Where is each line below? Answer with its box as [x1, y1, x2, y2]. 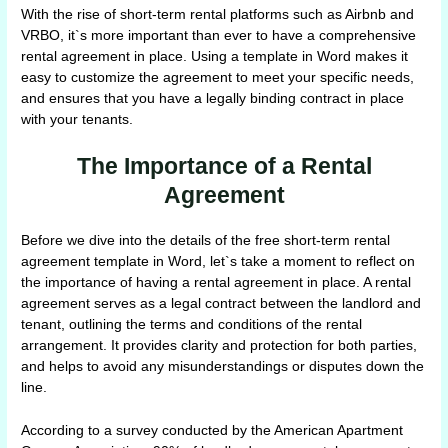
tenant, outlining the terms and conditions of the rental [21, 317, 363, 333]
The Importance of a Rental [76, 153, 372, 180]
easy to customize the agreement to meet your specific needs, [21, 70, 415, 86]
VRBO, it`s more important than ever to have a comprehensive [21, 28, 417, 44]
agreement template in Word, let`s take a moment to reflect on [21, 254, 416, 270]
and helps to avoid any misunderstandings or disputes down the [21, 359, 425, 375]
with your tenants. [21, 112, 134, 128]
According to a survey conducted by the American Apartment [21, 423, 404, 439]
